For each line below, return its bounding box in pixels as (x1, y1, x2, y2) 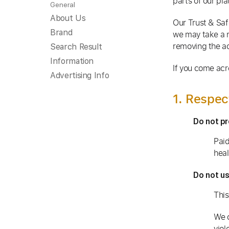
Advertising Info (50, 71, 109, 80)
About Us (50, 13, 86, 23)
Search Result (50, 42, 102, 52)
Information (50, 56, 94, 66)
